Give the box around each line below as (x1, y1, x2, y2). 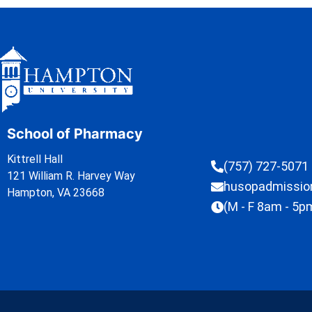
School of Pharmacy (7, 125, 143, 143)
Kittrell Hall (7, 153, 63, 166)
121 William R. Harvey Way (7, 169, 135, 183)
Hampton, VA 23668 (7, 186, 104, 200)
